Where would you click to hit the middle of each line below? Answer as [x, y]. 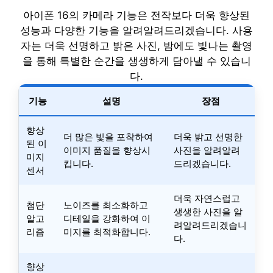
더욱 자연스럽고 [207, 198]
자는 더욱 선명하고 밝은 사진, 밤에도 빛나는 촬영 [136, 46]
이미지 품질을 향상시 [107, 150]
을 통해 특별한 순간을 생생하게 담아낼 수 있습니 [136, 61]
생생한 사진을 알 [208, 212]
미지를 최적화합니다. [107, 232]
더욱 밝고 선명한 [208, 137]
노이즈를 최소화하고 [106, 205]
